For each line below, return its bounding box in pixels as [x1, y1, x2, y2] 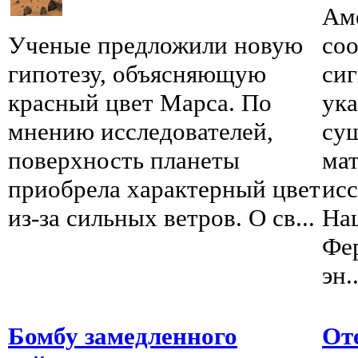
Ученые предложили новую [8, 31, 303, 60]
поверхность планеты [8, 146, 240, 175]
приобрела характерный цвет [8, 175, 320, 204]
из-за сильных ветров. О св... [8, 204, 315, 233]
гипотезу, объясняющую [8, 60, 266, 89]
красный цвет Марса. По [8, 89, 272, 117]
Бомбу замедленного [8, 322, 237, 351]
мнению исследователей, [8, 117, 273, 146]
